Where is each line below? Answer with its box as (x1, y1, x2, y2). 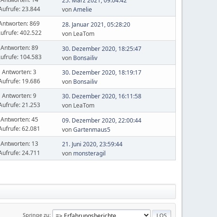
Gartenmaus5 (73, 125, 110, 134)
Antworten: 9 (2, 91, 37, 100)
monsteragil (73, 149, 106, 157)
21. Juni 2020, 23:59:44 (62, 140, 123, 148)
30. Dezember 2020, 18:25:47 (62, 44, 141, 53)
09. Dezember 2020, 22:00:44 (62, 116, 141, 124)
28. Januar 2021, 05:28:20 (62, 20, 130, 29)
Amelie (73, 5, 92, 14)
